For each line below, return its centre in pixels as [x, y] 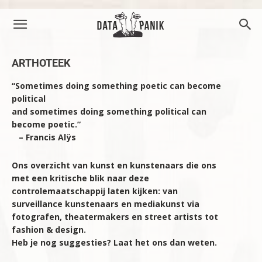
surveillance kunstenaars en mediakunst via [106, 204]
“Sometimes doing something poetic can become [116, 86]
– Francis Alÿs [44, 137]
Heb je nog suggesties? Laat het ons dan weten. [114, 242]
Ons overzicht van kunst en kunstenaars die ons [114, 165]
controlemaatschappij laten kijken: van [95, 191]
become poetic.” [46, 124]
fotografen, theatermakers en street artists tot [115, 217]
